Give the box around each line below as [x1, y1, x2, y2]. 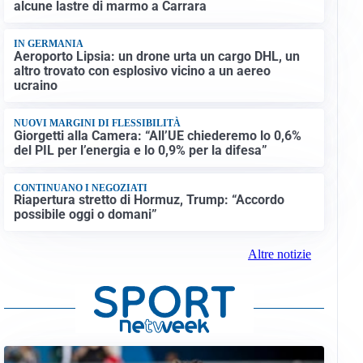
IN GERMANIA [13, 38, 83, 50]
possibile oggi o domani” [13, 207, 157, 223]
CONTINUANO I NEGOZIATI [13, 181, 147, 194]
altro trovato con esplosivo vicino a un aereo [13, 62, 271, 79]
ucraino [13, 77, 58, 93]
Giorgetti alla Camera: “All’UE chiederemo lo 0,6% [13, 127, 301, 143]
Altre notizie [247, 247, 311, 262]
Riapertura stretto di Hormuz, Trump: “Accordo [13, 192, 284, 208]
